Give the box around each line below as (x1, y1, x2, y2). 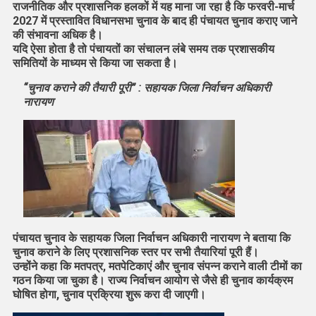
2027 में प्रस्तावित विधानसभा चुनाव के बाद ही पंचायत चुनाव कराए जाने (12, 14, 297, 28)
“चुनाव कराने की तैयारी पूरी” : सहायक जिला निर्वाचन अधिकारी (23, 81, 271, 95)
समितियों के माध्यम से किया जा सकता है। (12, 56, 178, 71)
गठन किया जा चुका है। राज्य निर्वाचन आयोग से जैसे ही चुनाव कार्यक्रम (12, 274, 293, 288)
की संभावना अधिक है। (12, 28, 103, 42)
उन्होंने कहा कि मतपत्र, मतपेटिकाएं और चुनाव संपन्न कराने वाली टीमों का (12, 260, 302, 274)
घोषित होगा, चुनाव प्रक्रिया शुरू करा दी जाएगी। (12, 288, 206, 302)
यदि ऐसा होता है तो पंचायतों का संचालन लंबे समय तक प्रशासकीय (12, 42, 274, 56)
